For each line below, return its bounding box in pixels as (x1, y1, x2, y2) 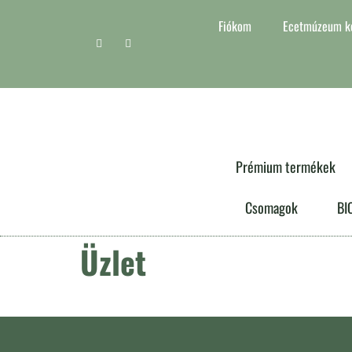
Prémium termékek (235, 156, 335, 177)
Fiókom (218, 16, 251, 35)
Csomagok (244, 197, 298, 218)
